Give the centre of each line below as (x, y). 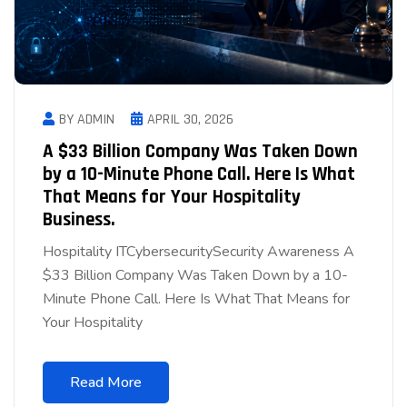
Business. (79, 219)
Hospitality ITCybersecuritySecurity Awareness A (199, 251)
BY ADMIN (87, 119)
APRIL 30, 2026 (190, 119)
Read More (106, 382)
